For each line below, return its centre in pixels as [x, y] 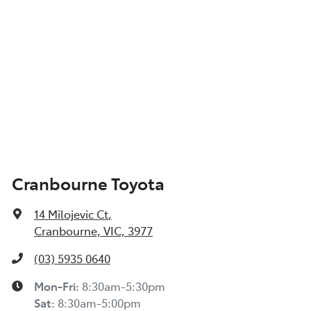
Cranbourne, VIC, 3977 [93, 231]
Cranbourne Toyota [88, 183]
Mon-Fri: [58, 286]
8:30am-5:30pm [124, 286]
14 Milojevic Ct [71, 214]
